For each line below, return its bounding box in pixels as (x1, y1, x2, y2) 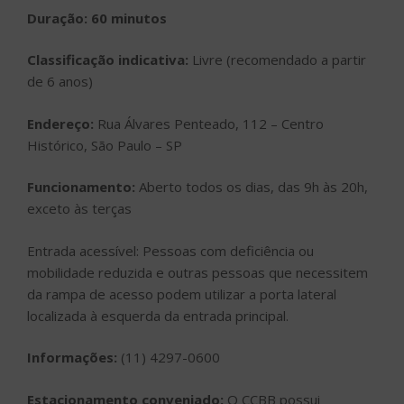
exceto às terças (27, 199, 132, 218)
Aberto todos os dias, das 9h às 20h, (139, 178, 368, 197)
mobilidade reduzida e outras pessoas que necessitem (27, 262, 368, 281)
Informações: (27, 348, 121, 367)
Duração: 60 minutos (27, 8, 167, 27)
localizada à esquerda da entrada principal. (27, 306, 289, 325)
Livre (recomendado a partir (188, 50, 366, 69)
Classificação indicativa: (27, 50, 188, 69)
